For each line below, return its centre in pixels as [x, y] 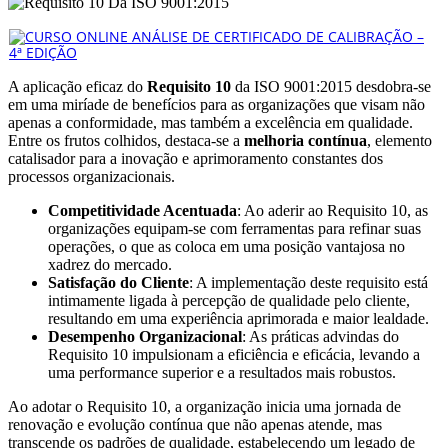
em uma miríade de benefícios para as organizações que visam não [216, 104]
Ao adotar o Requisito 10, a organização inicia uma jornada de [204, 406]
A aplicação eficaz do [77, 86]
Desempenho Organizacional [145, 336]
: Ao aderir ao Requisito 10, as [332, 210]
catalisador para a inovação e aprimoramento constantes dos [195, 158]
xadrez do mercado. [110, 264]
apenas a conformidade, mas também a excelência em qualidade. [210, 122]
